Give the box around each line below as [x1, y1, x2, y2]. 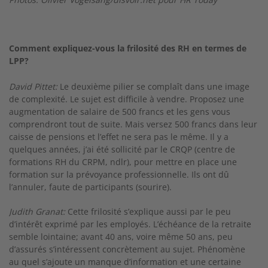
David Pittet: [9, 81, 57, 92]
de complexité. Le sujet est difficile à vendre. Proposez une [9, 93, 244, 105]
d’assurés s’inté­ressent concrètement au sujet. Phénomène [9, 243, 245, 255]
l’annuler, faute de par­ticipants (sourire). [9, 181, 172, 193]
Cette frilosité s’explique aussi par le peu [65, 206, 231, 217]
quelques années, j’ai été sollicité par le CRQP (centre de [9, 144, 235, 155]
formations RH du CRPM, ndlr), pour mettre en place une [9, 156, 237, 167]
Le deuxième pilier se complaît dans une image [57, 81, 249, 92]
